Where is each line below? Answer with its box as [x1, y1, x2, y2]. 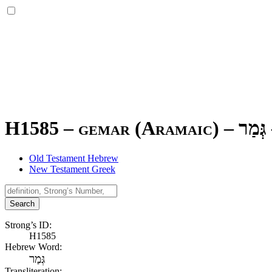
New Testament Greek [29, 163, 115, 174]
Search [10, 199, 35, 208]
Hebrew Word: [5, 241, 62, 252]
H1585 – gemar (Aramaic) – [5, 117, 239, 140]
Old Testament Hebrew [29, 152, 118, 163]
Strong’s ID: [5, 219, 52, 230]
